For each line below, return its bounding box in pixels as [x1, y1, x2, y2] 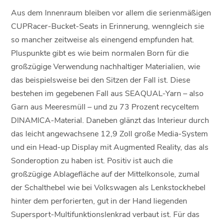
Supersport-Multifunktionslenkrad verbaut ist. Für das [11, 208, 200, 219]
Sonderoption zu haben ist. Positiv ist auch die [11, 154, 173, 165]
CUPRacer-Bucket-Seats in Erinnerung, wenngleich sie [11, 20, 205, 31]
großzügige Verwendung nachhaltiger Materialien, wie [11, 60, 201, 71]
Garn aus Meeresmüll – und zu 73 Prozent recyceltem [11, 101, 200, 111]
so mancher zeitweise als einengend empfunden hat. [11, 33, 195, 44]
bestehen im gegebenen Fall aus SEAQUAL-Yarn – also [11, 87, 204, 98]
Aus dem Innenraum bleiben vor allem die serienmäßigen [11, 6, 212, 17]
